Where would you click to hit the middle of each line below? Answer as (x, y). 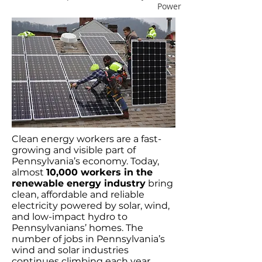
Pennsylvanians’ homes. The (77, 228)
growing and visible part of (74, 150)
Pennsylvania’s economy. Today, (85, 161)
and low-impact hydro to (70, 217)
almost (29, 172)
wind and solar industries (70, 250)
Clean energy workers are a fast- (87, 139)
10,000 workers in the (99, 172)
